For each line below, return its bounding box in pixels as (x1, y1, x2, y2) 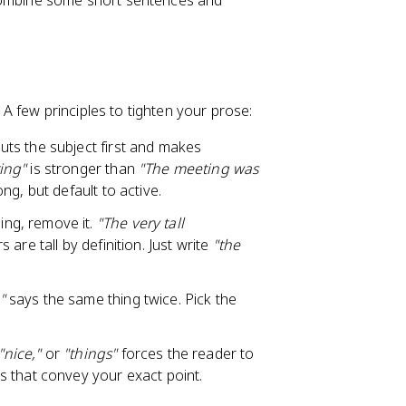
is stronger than (26, 159, 139, 179)
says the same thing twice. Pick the (5, 289, 237, 309)
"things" (63, 343, 118, 363)
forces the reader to (117, 343, 255, 363)
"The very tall (96, 213, 184, 233)
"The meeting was (138, 159, 259, 179)
